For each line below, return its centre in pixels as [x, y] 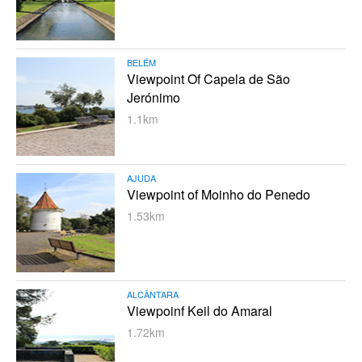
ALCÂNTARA [153, 294]
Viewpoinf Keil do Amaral [200, 310]
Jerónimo [154, 97]
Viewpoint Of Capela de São [209, 78]
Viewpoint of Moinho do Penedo [219, 195]
